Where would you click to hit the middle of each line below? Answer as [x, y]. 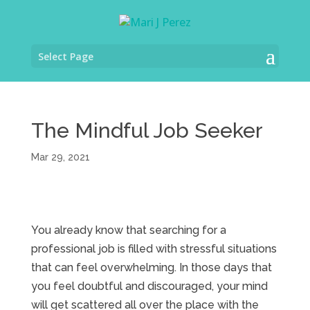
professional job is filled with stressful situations [154, 249]
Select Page [65, 57]
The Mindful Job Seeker [147, 130]
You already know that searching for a [128, 230]
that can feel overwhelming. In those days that [151, 267]
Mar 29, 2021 [60, 157]
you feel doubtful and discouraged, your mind [149, 286]
